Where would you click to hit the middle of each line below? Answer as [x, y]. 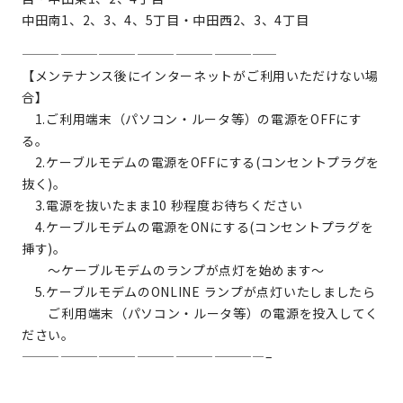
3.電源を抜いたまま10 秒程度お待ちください [162, 205]
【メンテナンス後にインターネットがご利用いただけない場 [200, 76]
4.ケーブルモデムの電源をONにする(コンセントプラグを [198, 227]
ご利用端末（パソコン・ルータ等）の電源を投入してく [200, 313]
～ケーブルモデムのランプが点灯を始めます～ [174, 270]
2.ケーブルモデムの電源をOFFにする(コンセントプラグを [201, 162]
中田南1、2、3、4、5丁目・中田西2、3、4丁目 [166, 20]
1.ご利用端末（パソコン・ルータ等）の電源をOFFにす [192, 119]
